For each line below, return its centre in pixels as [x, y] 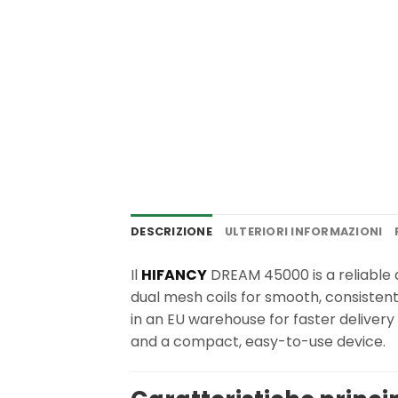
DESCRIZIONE [171, 231]
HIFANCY [174, 275]
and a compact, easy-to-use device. [258, 341]
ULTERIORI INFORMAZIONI [303, 231]
